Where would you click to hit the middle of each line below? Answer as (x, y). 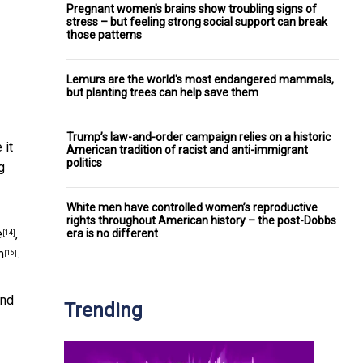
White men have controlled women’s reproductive (192, 207)
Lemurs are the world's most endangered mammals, (200, 79)
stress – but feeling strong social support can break (197, 21)
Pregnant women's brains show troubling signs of (192, 9)
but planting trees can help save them (162, 92)
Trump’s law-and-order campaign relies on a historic (199, 137)
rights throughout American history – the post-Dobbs (201, 220)
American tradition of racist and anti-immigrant (187, 149)
